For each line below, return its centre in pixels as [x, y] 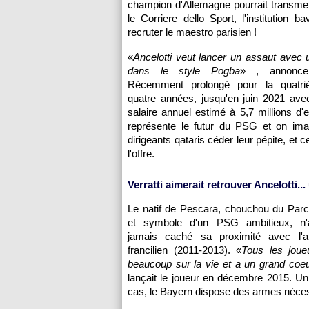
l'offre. [141, 153]
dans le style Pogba [184, 71]
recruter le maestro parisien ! [192, 32]
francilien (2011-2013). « [185, 250]
